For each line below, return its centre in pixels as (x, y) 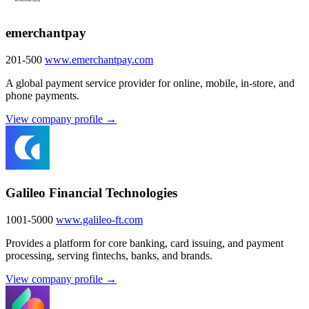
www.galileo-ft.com (99, 219)
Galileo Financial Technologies (91, 192)
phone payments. (42, 96)
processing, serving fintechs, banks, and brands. (109, 255)
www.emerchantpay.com (99, 60)
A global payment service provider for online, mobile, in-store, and (150, 83)
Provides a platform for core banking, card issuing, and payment (144, 243)
